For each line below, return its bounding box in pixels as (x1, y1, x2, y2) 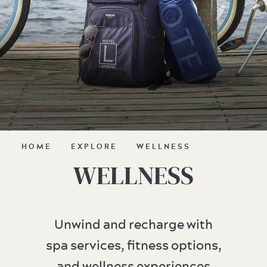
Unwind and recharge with (54, 216, 213, 232)
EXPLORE (71, 142, 117, 151)
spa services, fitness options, (45, 237, 222, 253)
